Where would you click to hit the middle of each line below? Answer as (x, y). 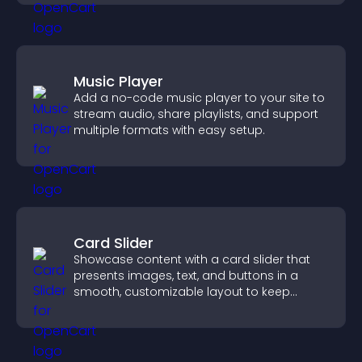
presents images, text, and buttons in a (186, 276)
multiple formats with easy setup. (169, 130)
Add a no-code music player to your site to (199, 98)
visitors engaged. (124, 308)
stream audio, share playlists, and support (196, 114)
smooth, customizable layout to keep (182, 292)
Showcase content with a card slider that (192, 259)
